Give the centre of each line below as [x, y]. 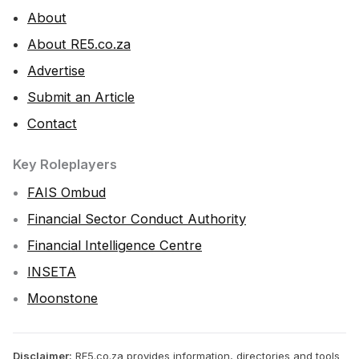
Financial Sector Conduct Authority [137, 219]
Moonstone [63, 298]
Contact [52, 124]
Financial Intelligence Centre [115, 246]
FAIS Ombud [67, 193]
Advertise [56, 71]
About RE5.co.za [79, 44]
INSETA [52, 272]
